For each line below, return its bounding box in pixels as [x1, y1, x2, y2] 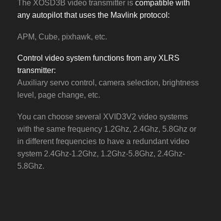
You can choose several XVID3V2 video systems [17, 112, 188, 121]
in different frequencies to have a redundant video [17, 137, 189, 146]
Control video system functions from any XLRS [17, 54, 180, 63]
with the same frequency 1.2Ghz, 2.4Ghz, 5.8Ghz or [17, 124, 196, 133]
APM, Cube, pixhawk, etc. [17, 32, 107, 41]
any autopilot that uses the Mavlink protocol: [17, 11, 170, 20]
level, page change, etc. [17, 91, 100, 100]
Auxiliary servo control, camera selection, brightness [17, 78, 199, 87]
